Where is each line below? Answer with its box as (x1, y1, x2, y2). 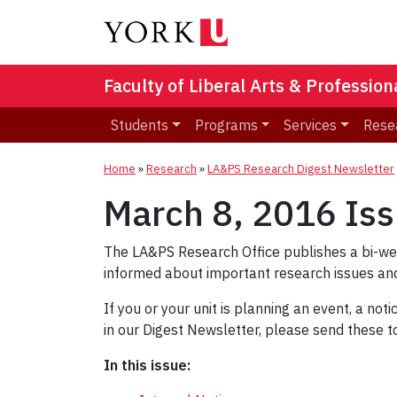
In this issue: (104, 356, 191, 375)
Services (284, 116, 338, 135)
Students (111, 116, 168, 135)
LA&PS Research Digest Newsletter (207, 161, 394, 177)
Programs (194, 116, 258, 135)
